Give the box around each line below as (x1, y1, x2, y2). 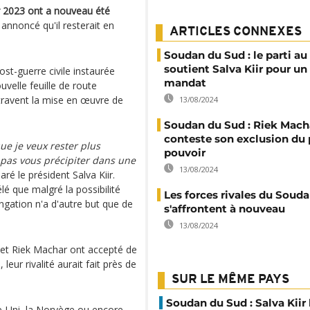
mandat (164, 76, 206, 89)
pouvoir (164, 146, 206, 159)
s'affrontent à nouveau (164, 202, 285, 215)
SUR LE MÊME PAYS (172, 273, 289, 286)
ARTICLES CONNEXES (170, 26, 302, 39)
